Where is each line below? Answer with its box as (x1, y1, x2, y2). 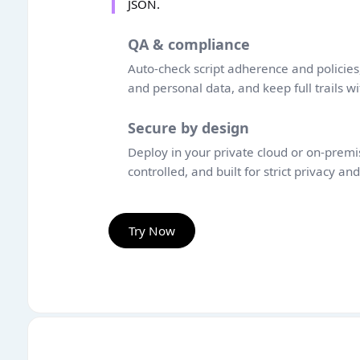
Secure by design (128, 118, 249, 137)
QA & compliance (128, 35, 250, 54)
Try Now (129, 223, 175, 239)
